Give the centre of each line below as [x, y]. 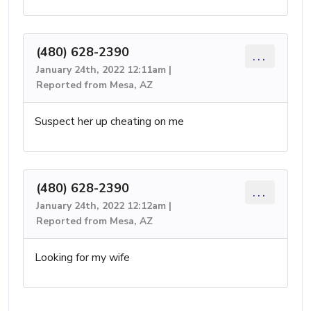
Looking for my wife [82, 257]
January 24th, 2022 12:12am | [104, 205]
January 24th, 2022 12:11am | [104, 69]
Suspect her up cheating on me [109, 121]
